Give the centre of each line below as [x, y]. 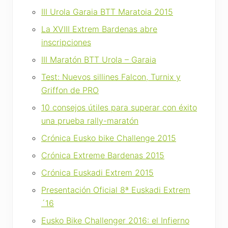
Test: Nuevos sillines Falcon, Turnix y [111, 77]
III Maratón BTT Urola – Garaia [99, 59]
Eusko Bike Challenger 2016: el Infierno [115, 220]
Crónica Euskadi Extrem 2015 [97, 172]
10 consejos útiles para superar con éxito [119, 107]
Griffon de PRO [70, 90]
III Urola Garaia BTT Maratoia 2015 [107, 11]
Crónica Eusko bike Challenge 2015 [109, 138]
